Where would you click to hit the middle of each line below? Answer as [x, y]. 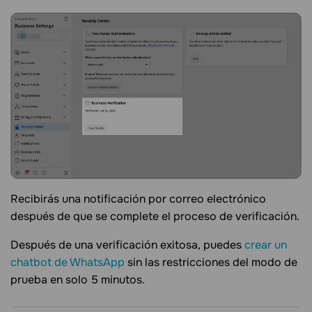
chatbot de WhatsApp [68, 263]
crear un [266, 245]
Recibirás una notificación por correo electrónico [138, 199]
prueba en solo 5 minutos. [78, 280]
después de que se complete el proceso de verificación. [155, 217]
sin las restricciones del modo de [211, 263]
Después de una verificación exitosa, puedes [127, 245]
